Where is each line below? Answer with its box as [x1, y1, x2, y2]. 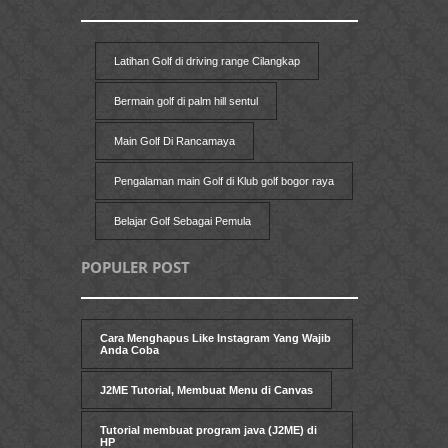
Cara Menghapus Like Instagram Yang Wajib [100, 332, 331, 345]
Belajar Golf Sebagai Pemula [113, 215, 251, 228]
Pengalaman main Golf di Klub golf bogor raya [113, 175, 334, 188]
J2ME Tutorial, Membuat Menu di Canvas [100, 384, 313, 397]
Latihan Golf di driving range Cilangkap [113, 55, 300, 68]
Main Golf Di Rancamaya [113, 135, 235, 148]
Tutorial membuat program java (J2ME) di [100, 424, 317, 437]
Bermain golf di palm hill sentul [113, 95, 258, 108]
